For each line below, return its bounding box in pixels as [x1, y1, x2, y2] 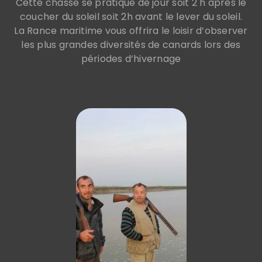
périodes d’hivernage [81, 51, 181, 65]
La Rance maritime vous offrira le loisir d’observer [14, 23, 248, 37]
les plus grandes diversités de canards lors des [21, 37, 241, 51]
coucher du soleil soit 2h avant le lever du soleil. [19, 9, 243, 23]
